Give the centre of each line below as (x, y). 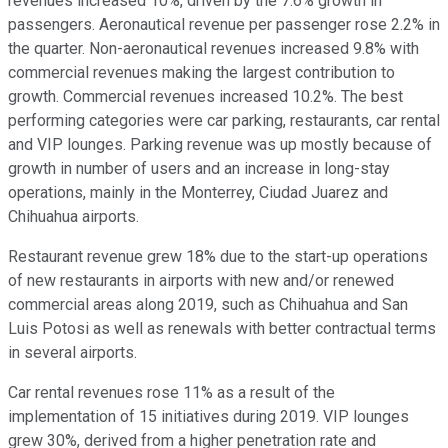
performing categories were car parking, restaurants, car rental (224, 121)
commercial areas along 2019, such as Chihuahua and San (208, 305)
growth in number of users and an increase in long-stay (199, 169)
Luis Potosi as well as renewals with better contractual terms (222, 329)
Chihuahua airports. (73, 217)
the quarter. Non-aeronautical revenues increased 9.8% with (213, 49)
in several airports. (72, 353)
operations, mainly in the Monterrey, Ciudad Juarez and (198, 193)
